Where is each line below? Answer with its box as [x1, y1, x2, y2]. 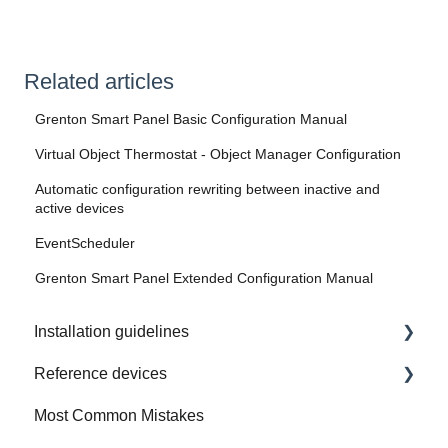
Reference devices [34, 364, 167, 382]
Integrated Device [56, 406, 181, 424]
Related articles [24, 69, 174, 95]
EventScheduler [35, 235, 136, 252]
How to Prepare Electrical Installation [56, 364, 318, 382]
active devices [35, 200, 125, 217]
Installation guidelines [34, 322, 189, 340]
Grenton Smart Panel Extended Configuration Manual [35, 270, 374, 287]
